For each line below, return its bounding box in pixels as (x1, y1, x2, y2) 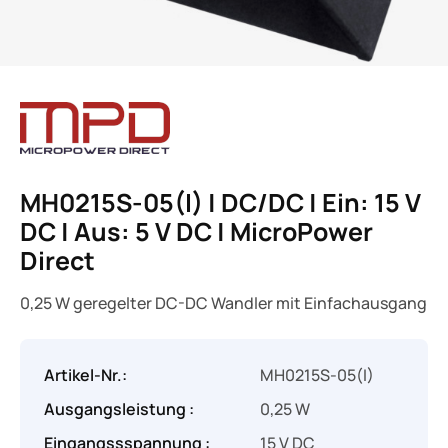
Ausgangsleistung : (44, 398, 194, 420)
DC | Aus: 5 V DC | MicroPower (20, 214, 373, 248)
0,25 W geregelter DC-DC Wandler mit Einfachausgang (20, 292, 427, 314)
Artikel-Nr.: (44, 364, 127, 386)
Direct (20, 243, 95, 277)
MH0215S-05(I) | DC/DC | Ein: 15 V (20, 185, 421, 219)
